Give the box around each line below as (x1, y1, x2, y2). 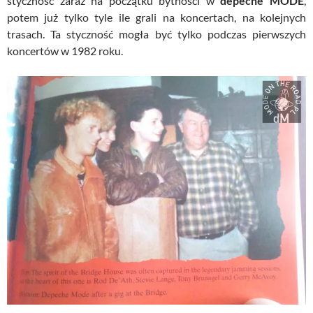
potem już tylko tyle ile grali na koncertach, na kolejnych (7, 10, 306, 24)
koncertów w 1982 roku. (7, 43, 123, 57)
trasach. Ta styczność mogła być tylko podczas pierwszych (7, 27, 306, 41)
